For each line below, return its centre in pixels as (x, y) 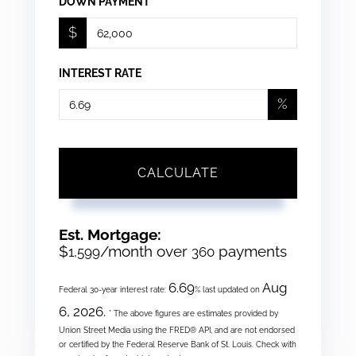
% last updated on (228, 290)
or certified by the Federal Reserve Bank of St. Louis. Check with (178, 345)
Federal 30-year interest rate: (114, 290)
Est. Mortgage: (110, 235)
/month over (146, 252)
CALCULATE (178, 173)
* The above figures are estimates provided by (193, 314)
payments (251, 252)
